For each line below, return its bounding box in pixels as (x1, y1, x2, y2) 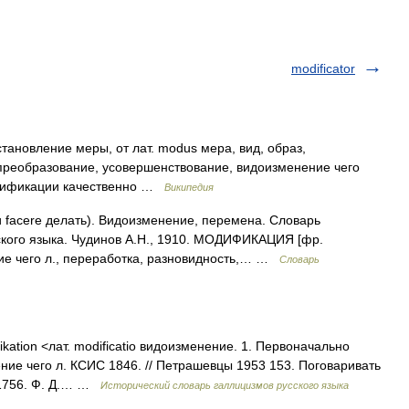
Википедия (164, 182, 214, 193)
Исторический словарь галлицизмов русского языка (100, 380, 349, 391)
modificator (291, 61, 355, 76)
